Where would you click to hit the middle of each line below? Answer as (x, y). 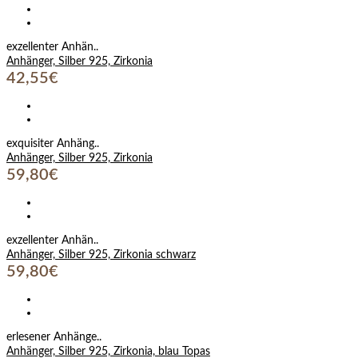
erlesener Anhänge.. (54, 337)
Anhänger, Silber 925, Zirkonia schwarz (101, 255)
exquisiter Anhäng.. (53, 143)
